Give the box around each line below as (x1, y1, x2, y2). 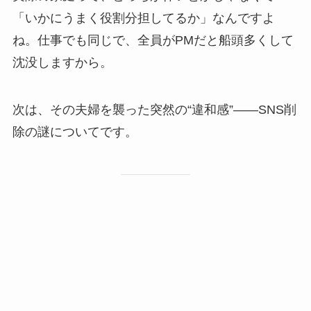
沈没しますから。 (12, 56, 112, 70)
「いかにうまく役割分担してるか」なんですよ (12, 11, 275, 26)
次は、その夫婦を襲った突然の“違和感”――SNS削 (12, 103, 296, 117)
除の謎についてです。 (12, 125, 137, 140)
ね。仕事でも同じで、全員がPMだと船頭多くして (12, 33, 294, 48)
